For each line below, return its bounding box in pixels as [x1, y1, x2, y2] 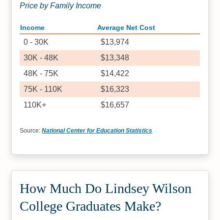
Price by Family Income [20, 1, 102, 10]
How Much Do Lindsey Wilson [20, 181, 192, 196]
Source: [20, 127, 42, 134]
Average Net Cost [97, 24, 156, 31]
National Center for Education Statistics [42, 127, 153, 134]
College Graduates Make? [20, 198, 162, 214]
